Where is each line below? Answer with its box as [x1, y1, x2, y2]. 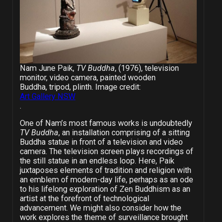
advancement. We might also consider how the [19, 203, 181, 213]
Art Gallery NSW [20, 91, 76, 101]
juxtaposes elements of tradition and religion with [19, 166, 191, 175]
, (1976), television [115, 63, 179, 73]
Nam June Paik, [20, 63, 77, 73]
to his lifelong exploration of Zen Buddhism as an [19, 184, 190, 194]
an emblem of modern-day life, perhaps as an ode [19, 175, 193, 185]
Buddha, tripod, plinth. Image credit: [20, 82, 141, 92]
